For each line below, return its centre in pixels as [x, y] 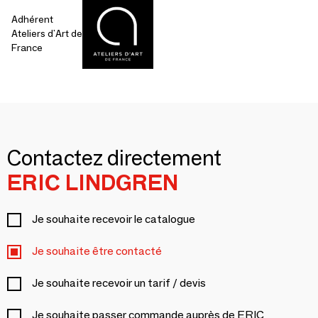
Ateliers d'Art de [47, 33]
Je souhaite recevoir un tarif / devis [119, 283]
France [27, 48]
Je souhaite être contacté [97, 251]
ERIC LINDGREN [93, 183]
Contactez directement [114, 158]
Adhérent [32, 19]
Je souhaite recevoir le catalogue [114, 219]
